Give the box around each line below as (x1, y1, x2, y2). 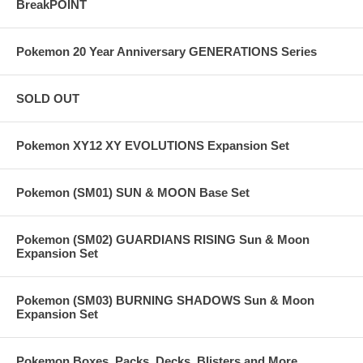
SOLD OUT (16, 92, 79, 106)
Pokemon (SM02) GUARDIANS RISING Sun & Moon (16, 233, 310, 247)
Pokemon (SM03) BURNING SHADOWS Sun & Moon (16, 293, 314, 308)
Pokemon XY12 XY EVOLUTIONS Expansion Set (16, 139, 289, 153)
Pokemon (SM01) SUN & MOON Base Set (16, 186, 250, 200)
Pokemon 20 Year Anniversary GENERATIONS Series (16, 45, 317, 59)
